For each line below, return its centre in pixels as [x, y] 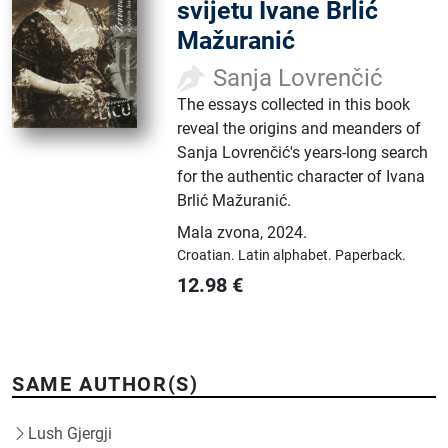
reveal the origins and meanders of [299, 128]
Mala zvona [219, 232]
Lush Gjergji [70, 433]
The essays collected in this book [294, 104]
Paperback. [371, 254]
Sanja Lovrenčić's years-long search [303, 152]
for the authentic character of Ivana [301, 176]
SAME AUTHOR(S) [105, 383]
